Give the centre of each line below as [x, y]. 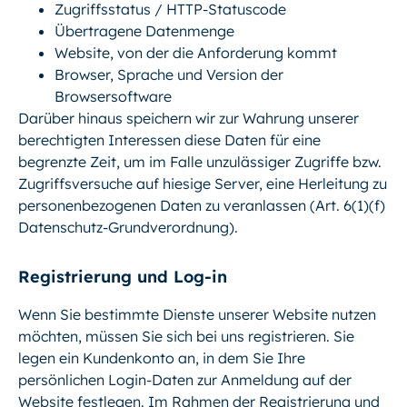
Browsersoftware [113, 96]
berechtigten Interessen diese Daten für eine [169, 139]
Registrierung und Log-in [123, 277]
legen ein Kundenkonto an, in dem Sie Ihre [162, 358]
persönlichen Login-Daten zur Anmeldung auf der [185, 380]
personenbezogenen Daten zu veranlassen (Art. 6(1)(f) [202, 205]
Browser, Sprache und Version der [169, 74]
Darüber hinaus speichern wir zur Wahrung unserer [189, 118]
